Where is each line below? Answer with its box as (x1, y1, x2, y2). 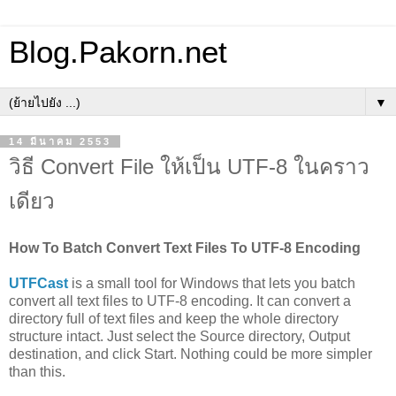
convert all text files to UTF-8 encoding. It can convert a (9, 293, 351, 308)
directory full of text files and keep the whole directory (9, 310, 339, 326)
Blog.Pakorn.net (9, 35, 227, 69)
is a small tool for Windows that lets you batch (68, 275, 355, 291)
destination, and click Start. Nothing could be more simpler (9, 346, 372, 362)
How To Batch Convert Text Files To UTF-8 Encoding (9, 240, 361, 255)
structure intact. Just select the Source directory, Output (9, 328, 350, 344)
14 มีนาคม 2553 (9, 136, 111, 147)
